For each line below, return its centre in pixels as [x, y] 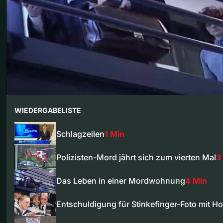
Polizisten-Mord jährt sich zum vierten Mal [136, 157]
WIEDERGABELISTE [48, 110]
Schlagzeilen [80, 134]
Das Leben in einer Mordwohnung [121, 181]
